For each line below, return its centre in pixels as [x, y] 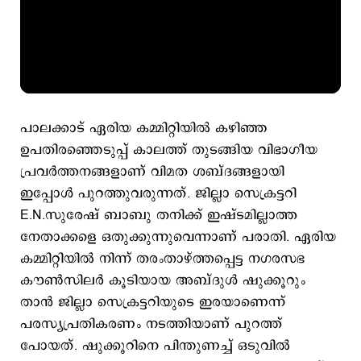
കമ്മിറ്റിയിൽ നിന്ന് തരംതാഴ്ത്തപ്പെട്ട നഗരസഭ [162, 259]
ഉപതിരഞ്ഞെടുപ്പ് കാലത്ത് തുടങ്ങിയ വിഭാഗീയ [169, 150]
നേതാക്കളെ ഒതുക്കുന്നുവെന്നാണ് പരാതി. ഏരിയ [178, 237]
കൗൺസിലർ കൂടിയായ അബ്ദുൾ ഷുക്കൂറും [163, 280]
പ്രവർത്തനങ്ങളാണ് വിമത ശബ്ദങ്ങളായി [152, 172]
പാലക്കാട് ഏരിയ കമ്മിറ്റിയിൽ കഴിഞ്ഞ [144, 128]
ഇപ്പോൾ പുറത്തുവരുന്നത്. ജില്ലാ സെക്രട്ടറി [158, 193]
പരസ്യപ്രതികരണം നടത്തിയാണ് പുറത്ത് [151, 324]
